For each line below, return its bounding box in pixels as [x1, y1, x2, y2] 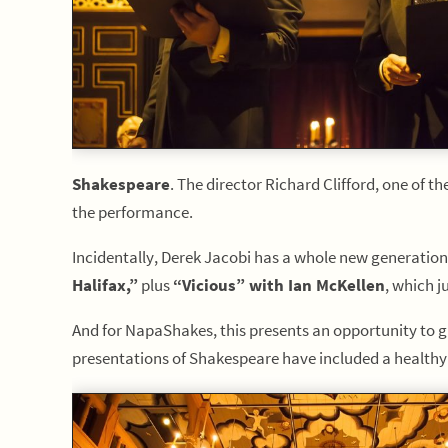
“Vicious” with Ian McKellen [173, 274, 385, 296]
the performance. [72, 201, 193, 223]
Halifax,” [72, 274, 138, 296]
